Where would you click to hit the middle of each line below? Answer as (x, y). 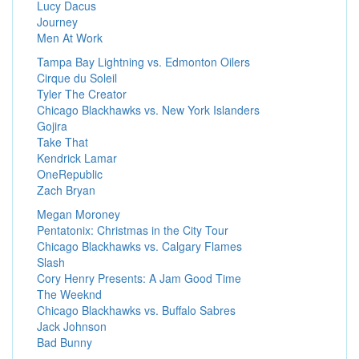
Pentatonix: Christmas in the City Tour (133, 230)
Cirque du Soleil (77, 77)
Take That (63, 141)
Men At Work (70, 37)
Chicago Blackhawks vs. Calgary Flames (139, 246)
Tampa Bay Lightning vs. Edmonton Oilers (143, 61)
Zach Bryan (66, 190)
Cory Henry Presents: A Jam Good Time (139, 278)
